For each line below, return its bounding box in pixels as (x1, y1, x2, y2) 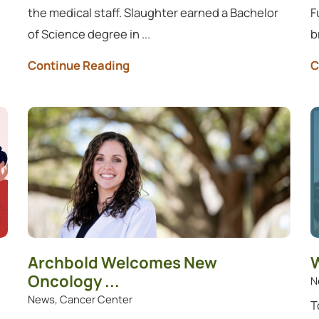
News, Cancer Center (28, 291, 133, 306)
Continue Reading (28, 57, 130, 74)
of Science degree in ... (28, 25, 151, 42)
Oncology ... (28, 269, 120, 292)
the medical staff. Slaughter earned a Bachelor (28, 4, 279, 21)
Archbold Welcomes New (28, 251, 218, 273)
